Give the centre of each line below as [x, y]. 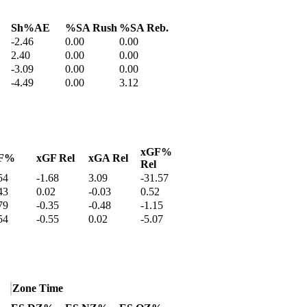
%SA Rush [91, 28]
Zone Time [38, 288]
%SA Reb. [144, 28]
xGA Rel [108, 158]
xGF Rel [56, 158]
